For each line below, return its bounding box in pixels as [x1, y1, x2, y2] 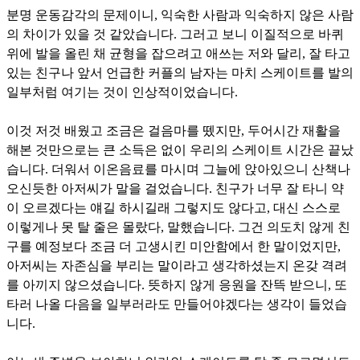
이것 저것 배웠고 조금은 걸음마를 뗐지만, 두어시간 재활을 [6, 123, 341, 137]
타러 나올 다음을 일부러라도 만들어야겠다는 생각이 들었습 [6, 297, 347, 311]
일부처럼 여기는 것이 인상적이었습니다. [6, 84, 238, 99]
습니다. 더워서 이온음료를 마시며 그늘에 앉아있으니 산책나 [6, 162, 350, 176]
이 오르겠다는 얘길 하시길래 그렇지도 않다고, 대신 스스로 [6, 200, 341, 215]
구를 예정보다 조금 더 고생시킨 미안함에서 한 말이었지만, [6, 239, 341, 253]
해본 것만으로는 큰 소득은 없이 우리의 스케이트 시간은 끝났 [6, 142, 354, 157]
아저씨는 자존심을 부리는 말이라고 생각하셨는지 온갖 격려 [6, 258, 347, 272]
